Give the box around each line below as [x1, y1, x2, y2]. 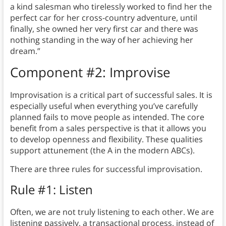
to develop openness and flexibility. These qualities [10, 134, 203, 145]
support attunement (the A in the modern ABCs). [10, 145, 195, 156]
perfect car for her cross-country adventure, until [10, 12, 197, 24]
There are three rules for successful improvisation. [10, 163, 202, 175]
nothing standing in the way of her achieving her [10, 34, 193, 46]
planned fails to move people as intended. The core [10, 111, 204, 123]
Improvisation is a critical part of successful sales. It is [10, 89, 212, 101]
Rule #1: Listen [10, 181, 93, 198]
